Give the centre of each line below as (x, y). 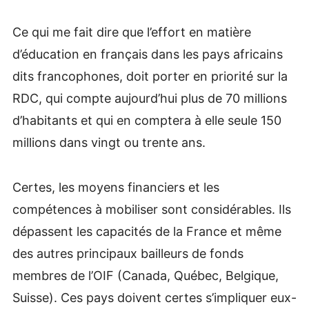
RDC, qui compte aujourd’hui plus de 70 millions (149, 99)
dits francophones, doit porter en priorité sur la (150, 77)
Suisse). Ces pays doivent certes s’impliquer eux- (154, 297)
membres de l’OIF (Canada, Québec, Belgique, (145, 275)
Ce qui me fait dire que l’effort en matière (131, 32)
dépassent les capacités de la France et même (147, 231)
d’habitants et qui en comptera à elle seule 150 (147, 121)
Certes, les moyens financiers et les (116, 187)
